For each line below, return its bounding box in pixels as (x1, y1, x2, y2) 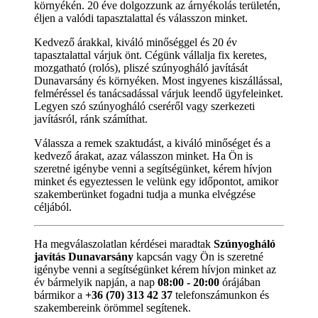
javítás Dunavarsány (34, 250, 133, 263)
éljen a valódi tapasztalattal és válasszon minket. (34, 11, 248, 24)
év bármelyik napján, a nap (34, 275, 158, 288)
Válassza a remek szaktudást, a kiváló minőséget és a (34, 136, 270, 149)
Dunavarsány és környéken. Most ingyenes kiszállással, (34, 74, 283, 87)
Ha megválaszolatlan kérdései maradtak (34, 237, 214, 250)
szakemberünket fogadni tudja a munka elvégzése (34, 187, 256, 200)
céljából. (34, 200, 72, 213)
